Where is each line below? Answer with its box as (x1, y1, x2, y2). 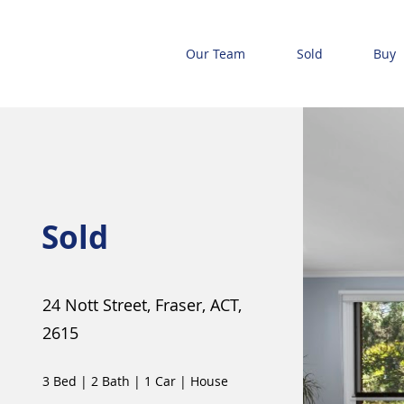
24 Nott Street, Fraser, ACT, (41, 294, 242, 316)
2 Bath (87, 372, 133, 390)
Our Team (186, 45, 246, 62)
